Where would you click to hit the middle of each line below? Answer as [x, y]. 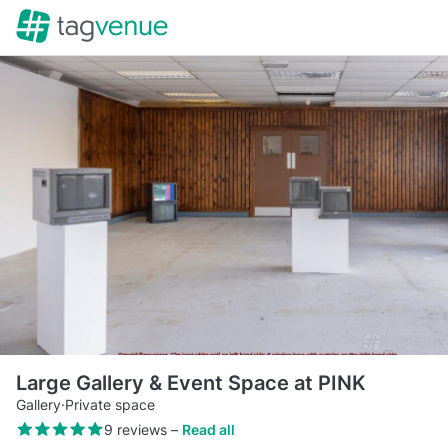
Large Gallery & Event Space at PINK [191, 382]
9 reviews [135, 429]
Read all [208, 429]
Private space [110, 404]
